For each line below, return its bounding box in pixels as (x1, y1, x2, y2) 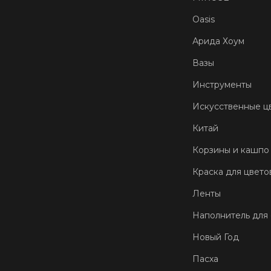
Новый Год (192, 231, 239, 243)
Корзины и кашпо (192, 144, 269, 155)
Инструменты (192, 79, 252, 90)
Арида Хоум (192, 35, 244, 47)
